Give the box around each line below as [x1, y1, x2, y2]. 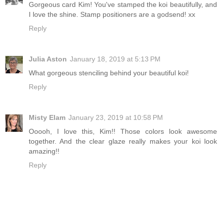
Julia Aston [29, 55, 67, 63]
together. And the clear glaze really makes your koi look [29, 137, 217, 145]
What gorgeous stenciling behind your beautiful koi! [29, 68, 189, 77]
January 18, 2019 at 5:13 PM [70, 55, 161, 63]
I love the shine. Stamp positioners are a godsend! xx [29, 10, 195, 18]
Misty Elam [29, 113, 65, 121]
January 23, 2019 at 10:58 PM [68, 113, 163, 121]
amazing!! [29, 147, 59, 155]
